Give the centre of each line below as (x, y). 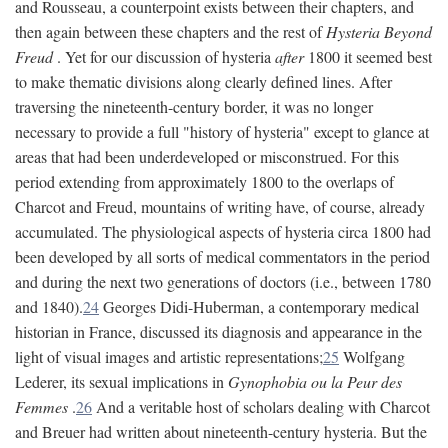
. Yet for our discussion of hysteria (164, 56)
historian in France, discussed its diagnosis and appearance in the (218, 331)
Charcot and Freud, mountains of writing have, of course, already (220, 206)
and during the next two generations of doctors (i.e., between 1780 (223, 281)
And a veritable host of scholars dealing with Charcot (261, 406)
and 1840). (49, 306)
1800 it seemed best (368, 56)
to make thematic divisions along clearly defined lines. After (203, 81)
